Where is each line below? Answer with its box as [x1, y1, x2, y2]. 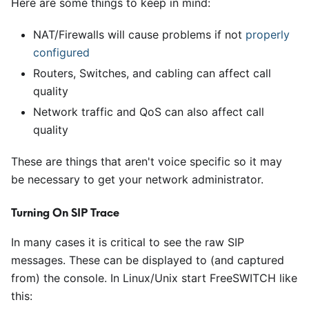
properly [246, 28, 290, 41]
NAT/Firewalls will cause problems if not [33, 28, 246, 41]
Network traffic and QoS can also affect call [33, 105, 264, 119]
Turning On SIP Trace [11, 206, 119, 219]
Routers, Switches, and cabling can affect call [33, 66, 271, 80]
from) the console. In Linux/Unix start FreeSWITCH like [11, 271, 297, 285]
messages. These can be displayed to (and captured [11, 253, 284, 267]
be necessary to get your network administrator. [11, 172, 263, 186]
